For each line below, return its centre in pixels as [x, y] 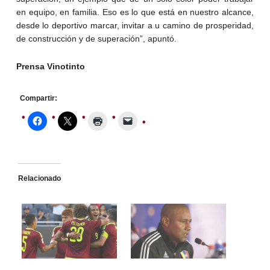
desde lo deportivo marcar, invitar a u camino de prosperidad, [135, 26]
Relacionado [39, 179]
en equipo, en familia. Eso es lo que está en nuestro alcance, [135, 12]
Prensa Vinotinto [50, 67]
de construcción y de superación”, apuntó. [96, 39]
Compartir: [38, 99]
